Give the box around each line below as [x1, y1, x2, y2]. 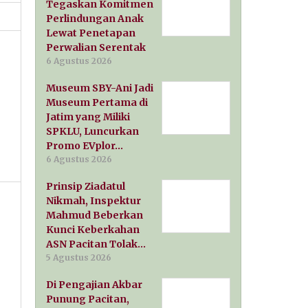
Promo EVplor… [46, 139, 124, 152]
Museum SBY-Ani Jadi [46, 81, 154, 94]
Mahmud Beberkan [46, 208, 144, 221]
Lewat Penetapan [46, 26, 136, 39]
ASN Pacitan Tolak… [46, 237, 146, 250]
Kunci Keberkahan [46, 223, 140, 236]
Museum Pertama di [46, 96, 148, 109]
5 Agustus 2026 [46, 252, 112, 263]
